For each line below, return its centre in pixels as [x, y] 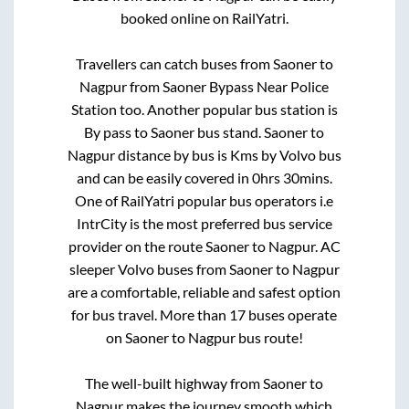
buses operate [292, 315]
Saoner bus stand [205, 132]
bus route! [269, 338]
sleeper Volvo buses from [149, 269]
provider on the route [136, 246]
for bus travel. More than [151, 315]
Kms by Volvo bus [285, 155]
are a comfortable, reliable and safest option [204, 292]
